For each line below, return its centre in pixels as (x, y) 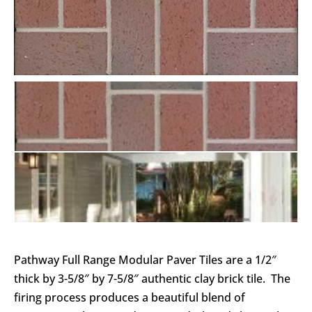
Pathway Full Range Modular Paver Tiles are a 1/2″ (145, 259)
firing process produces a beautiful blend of (130, 297)
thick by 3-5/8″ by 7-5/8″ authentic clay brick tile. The (152, 278)
